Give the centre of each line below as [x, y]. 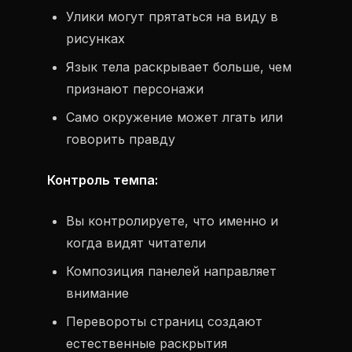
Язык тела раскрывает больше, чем [179, 67]
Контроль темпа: [103, 180]
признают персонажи [135, 89]
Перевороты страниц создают [164, 321]
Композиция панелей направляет [171, 271]
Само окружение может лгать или [174, 117]
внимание [97, 293]
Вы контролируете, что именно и [172, 221]
